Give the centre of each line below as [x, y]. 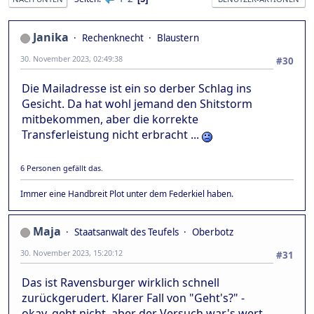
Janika [51, 37]
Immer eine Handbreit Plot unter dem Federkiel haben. [127, 194]
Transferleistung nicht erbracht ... [112, 135]
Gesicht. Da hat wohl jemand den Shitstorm [137, 104]
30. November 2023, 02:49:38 [71, 59]
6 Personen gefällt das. [62, 168]
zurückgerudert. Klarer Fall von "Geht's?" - [133, 298]
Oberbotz [213, 232]
